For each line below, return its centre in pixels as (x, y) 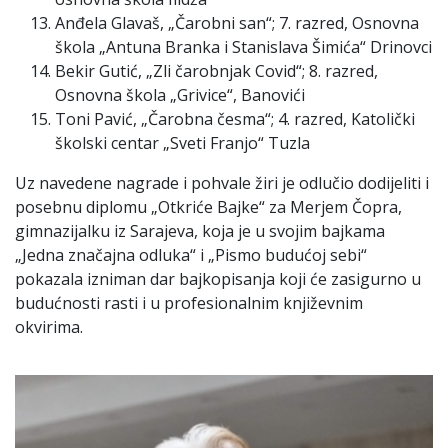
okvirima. (51, 326)
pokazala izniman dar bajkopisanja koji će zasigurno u (218, 278)
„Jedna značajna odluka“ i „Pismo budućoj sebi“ (191, 254)
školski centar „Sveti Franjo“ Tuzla (182, 142)
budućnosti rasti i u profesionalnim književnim (189, 302)
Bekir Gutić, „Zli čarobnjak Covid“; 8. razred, (216, 70)
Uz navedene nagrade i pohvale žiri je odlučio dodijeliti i (222, 182)
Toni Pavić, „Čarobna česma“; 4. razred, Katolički (235, 118)
